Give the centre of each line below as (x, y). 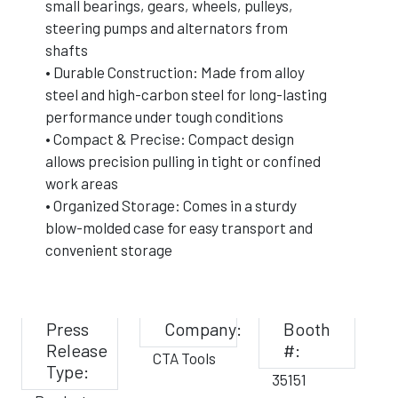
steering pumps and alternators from (167, 28)
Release (77, 350)
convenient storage (109, 250)
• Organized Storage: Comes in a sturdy (171, 205)
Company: (203, 329)
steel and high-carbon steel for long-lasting (186, 94)
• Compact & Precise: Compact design (170, 139)
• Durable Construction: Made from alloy (175, 72)
